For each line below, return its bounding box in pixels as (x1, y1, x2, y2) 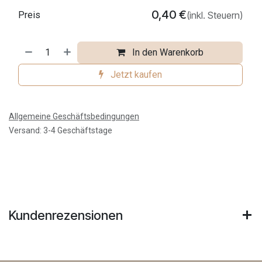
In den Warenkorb (130, 46, 204, 58)
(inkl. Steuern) (187, 9, 243, 21)
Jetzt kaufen (108, 68, 162, 80)
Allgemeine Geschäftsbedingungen (9, 111, 139, 121)
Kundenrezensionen (9, 207, 123, 223)
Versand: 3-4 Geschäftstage (9, 125, 112, 135)
